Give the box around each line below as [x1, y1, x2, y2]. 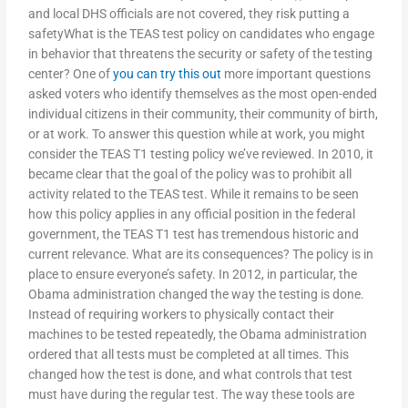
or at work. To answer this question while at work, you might [28, 127, 366, 142]
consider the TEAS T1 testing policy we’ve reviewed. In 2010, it [28, 147, 374, 162]
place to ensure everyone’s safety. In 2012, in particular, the [28, 267, 358, 282]
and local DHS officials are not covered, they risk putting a [28, 6, 351, 22]
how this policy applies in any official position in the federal [28, 207, 356, 222]
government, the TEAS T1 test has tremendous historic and [28, 227, 360, 242]
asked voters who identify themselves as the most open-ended [28, 87, 378, 102]
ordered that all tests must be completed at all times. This [28, 347, 350, 362]
